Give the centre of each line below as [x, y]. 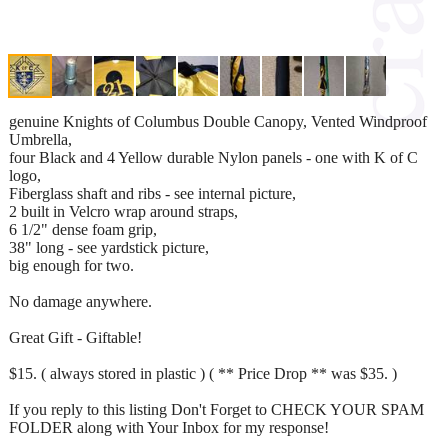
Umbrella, [40, 139]
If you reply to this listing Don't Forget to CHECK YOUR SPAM [216, 409]
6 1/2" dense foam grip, [83, 229]
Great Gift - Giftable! [75, 337]
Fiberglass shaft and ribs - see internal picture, [152, 193]
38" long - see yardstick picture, [109, 247]
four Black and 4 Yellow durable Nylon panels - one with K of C [213, 157]
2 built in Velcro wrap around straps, [123, 211]
